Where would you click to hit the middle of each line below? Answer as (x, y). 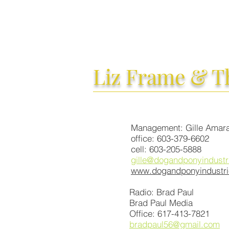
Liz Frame (139, 76)
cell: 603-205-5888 (166, 149)
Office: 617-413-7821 (169, 213)
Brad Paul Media (161, 203)
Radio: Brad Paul (162, 192)
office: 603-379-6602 (170, 138)
